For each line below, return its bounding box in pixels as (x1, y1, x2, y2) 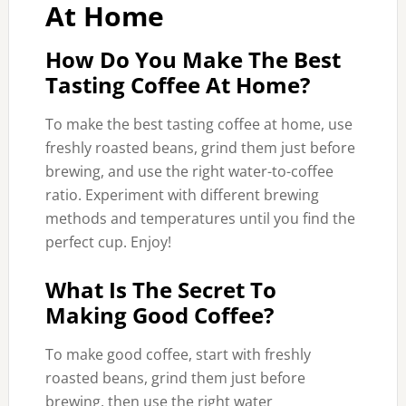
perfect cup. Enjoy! (44, 232, 171, 252)
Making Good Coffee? (44, 300, 274, 330)
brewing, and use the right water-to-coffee (44, 161, 333, 181)
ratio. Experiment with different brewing (44, 185, 319, 205)
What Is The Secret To (44, 275, 276, 304)
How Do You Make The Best (44, 44, 341, 74)
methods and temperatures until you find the (44, 208, 355, 228)
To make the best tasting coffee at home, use (44, 114, 353, 134)
